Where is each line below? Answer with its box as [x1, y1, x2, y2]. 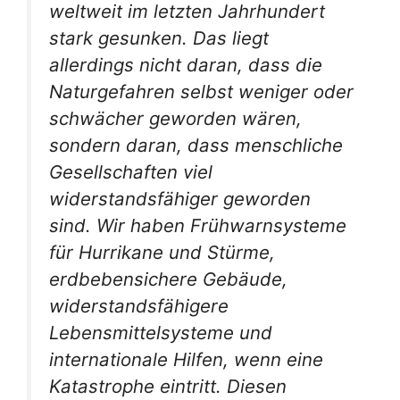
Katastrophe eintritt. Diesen [49, 375, 287, 398]
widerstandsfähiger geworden [49, 187, 311, 211]
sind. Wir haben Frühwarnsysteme [49, 214, 346, 237]
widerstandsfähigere [49, 295, 229, 318]
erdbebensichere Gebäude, [49, 268, 287, 291]
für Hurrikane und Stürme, [49, 241, 275, 264]
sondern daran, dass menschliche [49, 134, 343, 157]
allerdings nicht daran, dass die [49, 54, 322, 77]
